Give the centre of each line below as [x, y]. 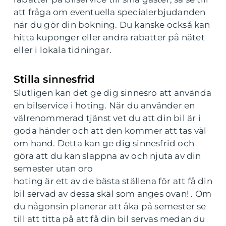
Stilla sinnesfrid [54, 79]
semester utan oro [53, 168]
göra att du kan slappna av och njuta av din [107, 156]
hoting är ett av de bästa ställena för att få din [113, 181]
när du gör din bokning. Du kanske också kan [112, 24]
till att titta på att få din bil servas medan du [109, 219]
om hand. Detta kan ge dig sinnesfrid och [104, 143]
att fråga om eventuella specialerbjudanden [110, 12]
